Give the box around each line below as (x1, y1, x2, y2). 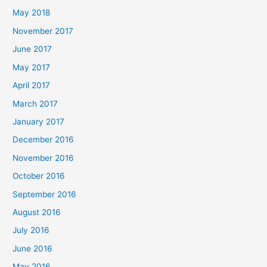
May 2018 (13, 8, 51, 18)
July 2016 (13, 225, 50, 235)
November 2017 (13, 26, 74, 36)
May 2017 (13, 62, 51, 72)
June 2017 (13, 44, 52, 54)
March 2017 (13, 98, 58, 108)
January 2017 (13, 116, 65, 126)
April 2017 (13, 80, 51, 91)
